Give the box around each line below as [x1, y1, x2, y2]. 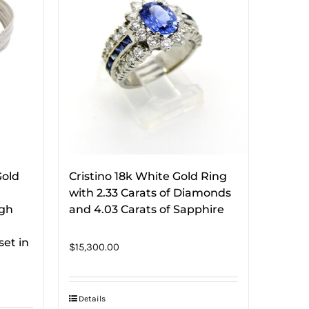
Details [78, 293, 106, 303]
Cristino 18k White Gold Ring [68, 169, 227, 183]
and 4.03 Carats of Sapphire [68, 202, 224, 216]
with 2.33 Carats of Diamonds [68, 186, 231, 199]
